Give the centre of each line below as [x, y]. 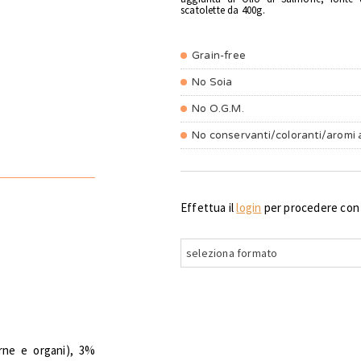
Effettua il [209, 208]
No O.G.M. [218, 109]
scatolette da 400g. [223, 10]
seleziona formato [232, 253]
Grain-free [219, 56]
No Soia [212, 83]
